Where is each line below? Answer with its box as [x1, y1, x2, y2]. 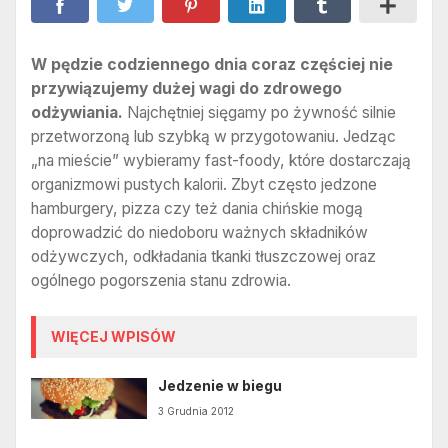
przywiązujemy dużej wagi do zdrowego [31, 78, 342, 98]
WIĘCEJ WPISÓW [51, 328, 176, 346]
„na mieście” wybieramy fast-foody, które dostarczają [31, 150, 411, 170]
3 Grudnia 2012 [158, 404, 235, 417]
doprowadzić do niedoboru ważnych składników [31, 222, 368, 242]
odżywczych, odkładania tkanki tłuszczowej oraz [31, 246, 376, 266]
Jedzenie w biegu [158, 378, 283, 395]
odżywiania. [31, 102, 123, 122]
